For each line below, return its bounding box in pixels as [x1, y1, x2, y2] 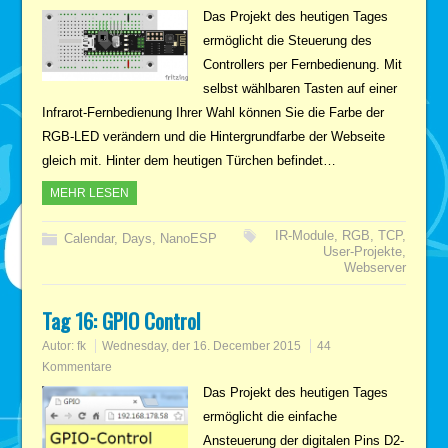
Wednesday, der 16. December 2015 [102, 338, 302, 353]
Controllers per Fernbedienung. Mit [202, 56, 402, 72]
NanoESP [160, 230, 218, 246]
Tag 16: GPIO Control [42, 304, 201, 336]
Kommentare [42, 359, 113, 374]
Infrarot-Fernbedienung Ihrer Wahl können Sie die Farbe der [42, 104, 385, 120]
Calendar [64, 230, 115, 246]
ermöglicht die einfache [202, 408, 337, 424]
